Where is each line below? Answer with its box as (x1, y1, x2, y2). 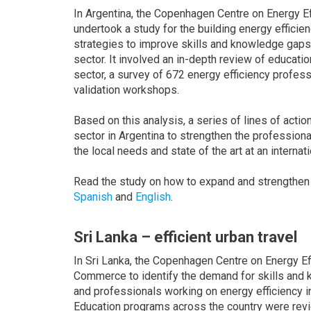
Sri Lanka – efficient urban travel (74, 228, 297, 246)
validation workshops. (74, 83, 179, 97)
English (135, 190, 171, 204)
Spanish (74, 190, 112, 204)
